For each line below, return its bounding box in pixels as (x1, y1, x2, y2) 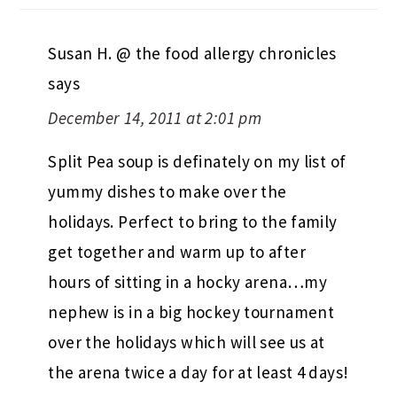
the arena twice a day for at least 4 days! (48, 361, 349, 383)
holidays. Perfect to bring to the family (48, 210, 338, 232)
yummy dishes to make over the (48, 180, 287, 202)
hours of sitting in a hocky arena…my (48, 270, 328, 292)
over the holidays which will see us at (48, 331, 325, 353)
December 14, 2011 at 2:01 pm (48, 106, 262, 128)
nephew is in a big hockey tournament (48, 300, 335, 323)
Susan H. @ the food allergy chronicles (48, 42, 337, 64)
